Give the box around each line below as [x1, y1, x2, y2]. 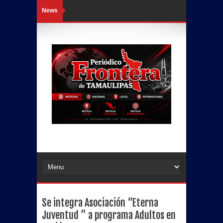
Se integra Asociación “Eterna [42, 197, 158, 209]
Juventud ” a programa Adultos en [42, 209, 176, 222]
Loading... [74, 7, 101, 14]
